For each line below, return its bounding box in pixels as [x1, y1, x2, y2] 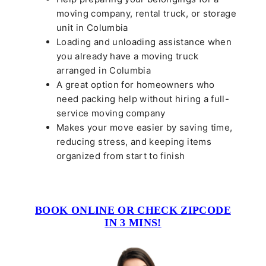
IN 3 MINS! [104, 217, 161, 229]
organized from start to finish [56, 150, 185, 162]
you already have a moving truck [56, 50, 198, 62]
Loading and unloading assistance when [56, 36, 232, 48]
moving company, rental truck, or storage [56, 8, 237, 20]
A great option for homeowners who [56, 79, 215, 91]
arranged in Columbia [56, 65, 151, 77]
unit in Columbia [56, 22, 128, 34]
